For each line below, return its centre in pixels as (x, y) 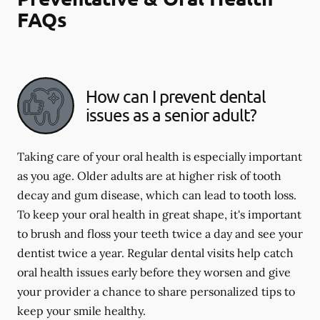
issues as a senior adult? (171, 114)
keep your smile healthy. (81, 310)
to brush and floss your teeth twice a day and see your (160, 233)
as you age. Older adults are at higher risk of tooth (149, 175)
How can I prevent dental (176, 96)
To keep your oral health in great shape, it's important (159, 214)
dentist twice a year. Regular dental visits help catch (155, 252)
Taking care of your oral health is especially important (160, 156)
